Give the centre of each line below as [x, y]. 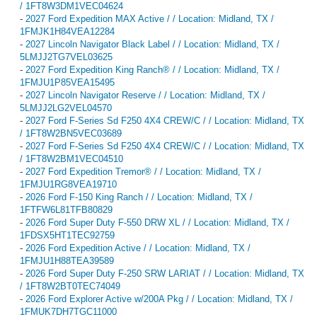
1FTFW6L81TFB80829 [66, 209]
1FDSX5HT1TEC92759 [67, 235]
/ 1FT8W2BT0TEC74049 [70, 286]
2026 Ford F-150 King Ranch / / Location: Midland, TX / [139, 197]
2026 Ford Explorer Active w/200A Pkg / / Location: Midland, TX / [159, 299]
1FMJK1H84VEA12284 [67, 31]
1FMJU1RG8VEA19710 [68, 184]
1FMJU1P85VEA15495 [67, 82]
